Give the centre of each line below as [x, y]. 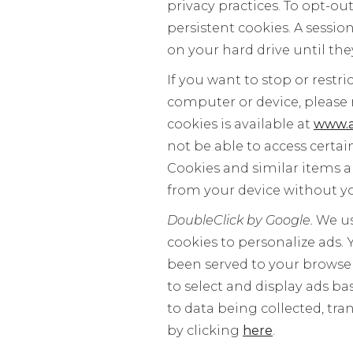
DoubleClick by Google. [242, 220]
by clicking [205, 330]
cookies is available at [240, 124]
